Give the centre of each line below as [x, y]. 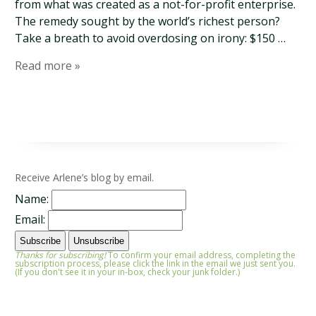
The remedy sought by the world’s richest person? [148, 21]
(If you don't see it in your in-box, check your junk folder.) [128, 272]
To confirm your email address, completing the [201, 255]
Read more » [48, 66]
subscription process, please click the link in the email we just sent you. [156, 264]
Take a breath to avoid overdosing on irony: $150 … [151, 38]
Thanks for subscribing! [61, 255]
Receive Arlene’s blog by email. [85, 177]
